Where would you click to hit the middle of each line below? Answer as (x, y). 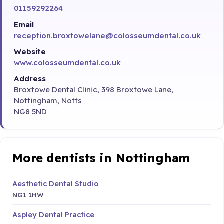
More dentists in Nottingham (101, 158)
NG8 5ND (30, 112)
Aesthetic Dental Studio (56, 183)
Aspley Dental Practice (53, 215)
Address (30, 79)
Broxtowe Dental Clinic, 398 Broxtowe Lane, (94, 90)
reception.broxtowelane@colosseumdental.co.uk (107, 35)
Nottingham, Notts (48, 101)
